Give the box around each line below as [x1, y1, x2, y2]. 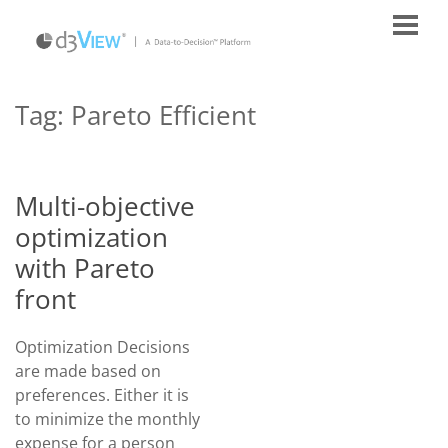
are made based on [15, 360, 161, 382]
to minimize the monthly [15, 408, 200, 430]
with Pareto [15, 250, 155, 286]
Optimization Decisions [15, 336, 190, 358]
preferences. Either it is [15, 384, 189, 406]
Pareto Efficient [71, 97, 256, 133]
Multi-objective [15, 188, 195, 224]
